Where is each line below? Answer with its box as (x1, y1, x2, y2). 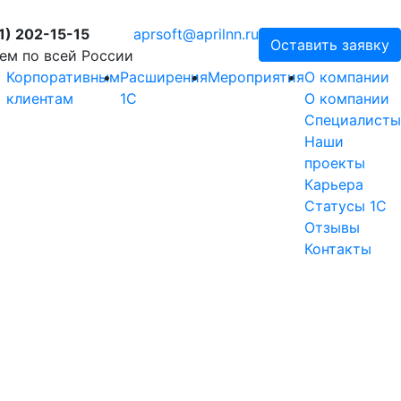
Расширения (120, 67, 208, 86)
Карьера (304, 175, 363, 193)
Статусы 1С (304, 196, 387, 215)
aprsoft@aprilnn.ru (133, 24, 259, 43)
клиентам (6, 89, 73, 107)
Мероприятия (208, 67, 304, 86)
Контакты (304, 239, 371, 258)
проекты (304, 153, 365, 172)
